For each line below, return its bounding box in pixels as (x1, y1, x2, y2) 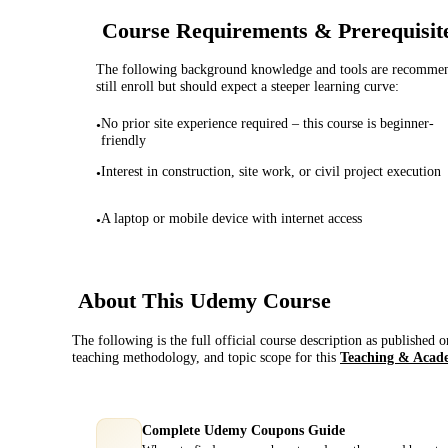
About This (78, 288, 190, 314)
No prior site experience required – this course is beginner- (101, 115, 434, 132)
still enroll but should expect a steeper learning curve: (96, 78, 399, 95)
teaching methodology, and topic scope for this (72, 348, 340, 365)
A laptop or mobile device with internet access (101, 210, 362, 227)
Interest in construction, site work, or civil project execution (101, 162, 441, 179)
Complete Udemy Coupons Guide (142, 421, 345, 438)
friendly (101, 132, 146, 149)
